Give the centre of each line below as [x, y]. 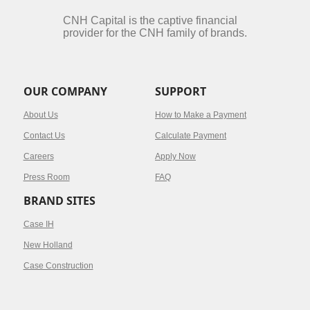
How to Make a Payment [201, 115]
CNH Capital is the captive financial [150, 20]
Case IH [38, 224]
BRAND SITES [59, 201]
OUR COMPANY [65, 91]
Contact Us [44, 136]
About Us [40, 115]
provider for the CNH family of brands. [155, 33]
